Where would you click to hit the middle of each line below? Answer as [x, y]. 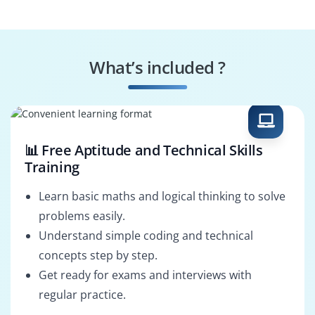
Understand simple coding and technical [146, 236]
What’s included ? [157, 67]
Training [52, 167]
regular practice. [82, 295]
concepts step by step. [98, 256]
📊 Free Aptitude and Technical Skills [144, 150]
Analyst [218, 53]
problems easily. [82, 216]
